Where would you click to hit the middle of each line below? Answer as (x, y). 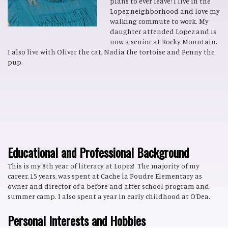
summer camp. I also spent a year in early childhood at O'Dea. (110, 196)
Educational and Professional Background (98, 152)
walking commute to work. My (159, 21)
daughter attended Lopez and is (163, 31)
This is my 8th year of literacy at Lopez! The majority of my (104, 166)
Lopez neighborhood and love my (165, 11)
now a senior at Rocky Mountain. (164, 41)
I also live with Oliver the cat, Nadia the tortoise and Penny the (111, 52)
